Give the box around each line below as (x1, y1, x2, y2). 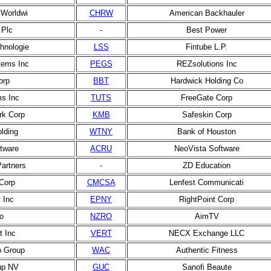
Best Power (186, 25, 227, 34)
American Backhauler (169, 8, 244, 18)
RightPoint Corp (179, 195, 234, 204)
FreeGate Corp (181, 93, 232, 102)
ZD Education (183, 161, 230, 170)
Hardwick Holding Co (170, 76, 243, 85)
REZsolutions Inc (176, 59, 237, 68)
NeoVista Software (174, 144, 240, 153)
